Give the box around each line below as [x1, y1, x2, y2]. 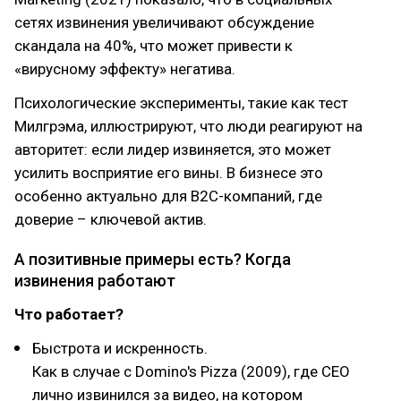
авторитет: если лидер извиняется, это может [14, 141, 331, 158]
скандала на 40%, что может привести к [14, 37, 293, 55]
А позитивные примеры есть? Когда [14, 250, 291, 269]
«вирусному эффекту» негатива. [14, 60, 235, 78]
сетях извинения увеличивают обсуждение [14, 13, 314, 31]
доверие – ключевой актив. [14, 210, 207, 228]
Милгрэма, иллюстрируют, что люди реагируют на [14, 117, 363, 135]
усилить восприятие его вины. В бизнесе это [14, 164, 323, 182]
